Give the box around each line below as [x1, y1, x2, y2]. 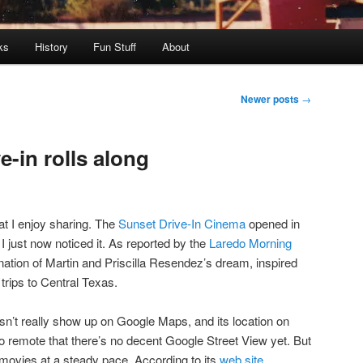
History [34, 39, 68, 55]
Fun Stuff [93, 39, 137, 55]
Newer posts [241, 92, 301, 107]
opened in [246, 214, 300, 232]
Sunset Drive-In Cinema [118, 214, 246, 232]
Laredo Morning [209, 233, 292, 251]
